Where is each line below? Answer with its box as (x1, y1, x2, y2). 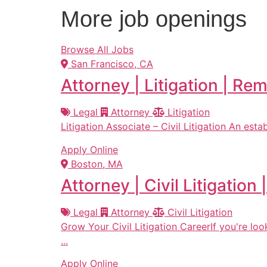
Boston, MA (68, 157, 123, 170)
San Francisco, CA (68, 58, 153, 70)
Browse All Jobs (61, 44, 133, 56)
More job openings (61, 7, 247, 32)
